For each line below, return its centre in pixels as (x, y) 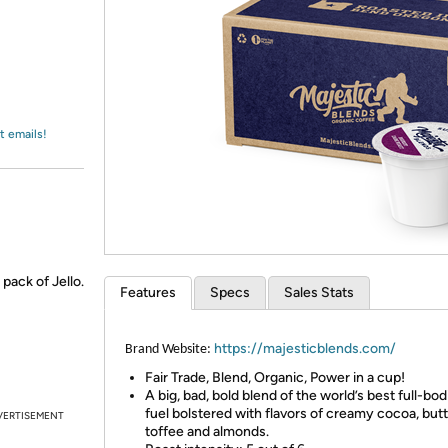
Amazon (64, 34)
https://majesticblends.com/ (305, 348)
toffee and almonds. (207, 431)
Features (148, 292)
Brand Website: (168, 349)
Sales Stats (319, 292)
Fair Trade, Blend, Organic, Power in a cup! (275, 377)
